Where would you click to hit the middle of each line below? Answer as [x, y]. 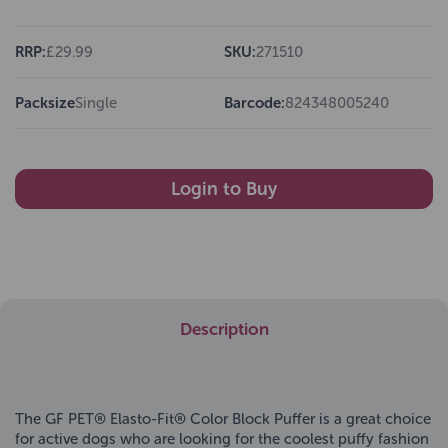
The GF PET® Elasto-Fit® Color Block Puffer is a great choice [223, 418]
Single [96, 102]
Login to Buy [224, 188]
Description [224, 328]
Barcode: [254, 102]
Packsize [45, 102]
